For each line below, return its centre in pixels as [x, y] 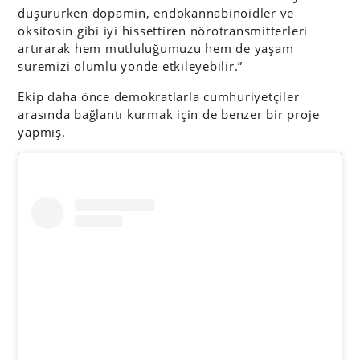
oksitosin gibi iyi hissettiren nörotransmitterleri [163, 31]
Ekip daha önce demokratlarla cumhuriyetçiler [159, 97]
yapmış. [42, 132]
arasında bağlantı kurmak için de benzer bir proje [169, 115]
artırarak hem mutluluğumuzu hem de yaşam [156, 49]
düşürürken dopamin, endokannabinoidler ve [156, 13]
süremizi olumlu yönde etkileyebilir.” [131, 66]
